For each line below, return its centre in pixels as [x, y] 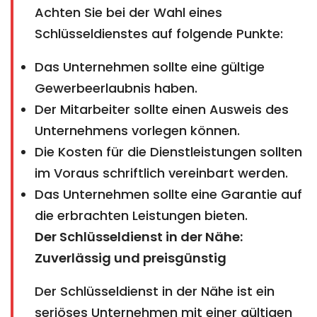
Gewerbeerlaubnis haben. [116, 88]
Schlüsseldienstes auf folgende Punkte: [159, 33]
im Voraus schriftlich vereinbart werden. [161, 173]
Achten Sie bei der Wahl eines [128, 12]
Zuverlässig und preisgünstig [131, 258]
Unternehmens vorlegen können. [137, 130]
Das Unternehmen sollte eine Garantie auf [168, 194]
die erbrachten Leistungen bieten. [141, 215]
